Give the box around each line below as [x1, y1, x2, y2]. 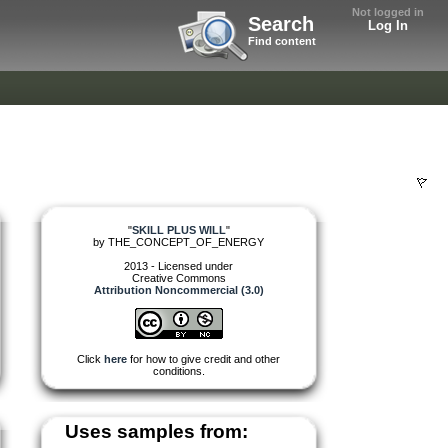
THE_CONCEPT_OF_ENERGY [108, 235, 264, 248]
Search [248, 13, 314, 35]
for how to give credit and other [127, 352, 280, 365]
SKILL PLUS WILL [131, 223, 226, 236]
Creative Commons [131, 271, 226, 284]
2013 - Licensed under [124, 259, 233, 272]
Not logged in [352, 6, 424, 18]
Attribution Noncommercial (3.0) [93, 283, 264, 296]
